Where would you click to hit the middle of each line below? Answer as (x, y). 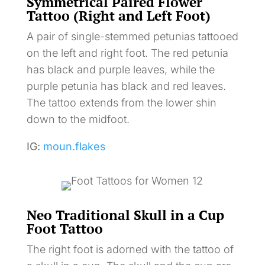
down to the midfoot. (78, 119)
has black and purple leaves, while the (120, 69)
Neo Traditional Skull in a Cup (125, 215)
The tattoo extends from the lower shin (121, 102)
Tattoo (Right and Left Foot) (118, 15)
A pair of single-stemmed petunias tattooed (132, 36)
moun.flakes (74, 146)
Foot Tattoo (64, 228)
